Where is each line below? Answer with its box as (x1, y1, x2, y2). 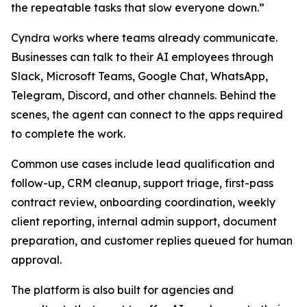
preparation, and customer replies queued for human (11, 234, 293, 248)
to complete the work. (11, 127, 125, 141)
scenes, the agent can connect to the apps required (11, 108, 283, 122)
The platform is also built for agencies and (11, 283, 234, 297)
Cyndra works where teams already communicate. (11, 31, 278, 45)
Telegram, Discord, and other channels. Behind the (11, 88, 276, 103)
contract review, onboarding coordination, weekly (11, 195, 275, 210)
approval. (11, 253, 62, 267)
